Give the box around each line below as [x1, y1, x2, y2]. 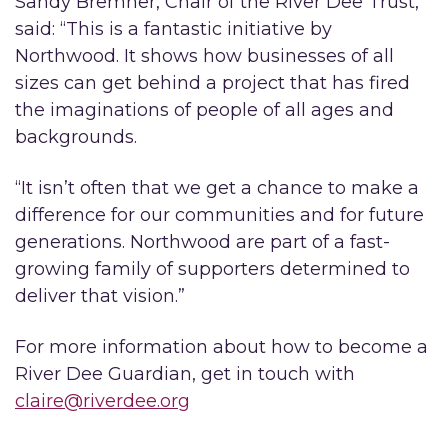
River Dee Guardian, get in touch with [15, 362, 355, 385]
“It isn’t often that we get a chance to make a [15, 176, 419, 199]
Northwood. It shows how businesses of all [15, 44, 394, 67]
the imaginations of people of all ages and [15, 98, 394, 121]
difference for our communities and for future [15, 203, 424, 226]
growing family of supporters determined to [15, 257, 410, 280]
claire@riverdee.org [15, 389, 190, 412]
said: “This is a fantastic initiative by [15, 17, 332, 40]
